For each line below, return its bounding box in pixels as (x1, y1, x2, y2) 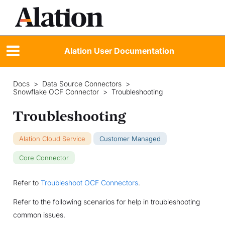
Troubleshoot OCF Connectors (40, 178, 138, 187)
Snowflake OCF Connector (13, 87, 99, 96)
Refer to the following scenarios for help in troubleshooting (13, 197, 200, 206)
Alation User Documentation (64, 46, 174, 56)
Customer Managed (99, 134, 161, 143)
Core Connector (19, 153, 69, 162)
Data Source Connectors (42, 79, 122, 88)
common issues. (13, 210, 65, 219)
